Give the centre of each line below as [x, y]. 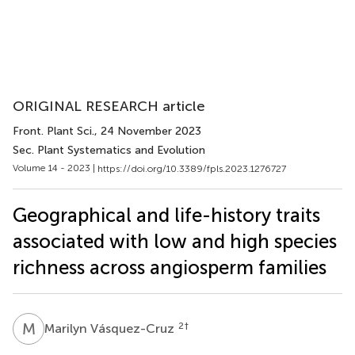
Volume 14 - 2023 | [55, 168]
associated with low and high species [175, 241]
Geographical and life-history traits [166, 215]
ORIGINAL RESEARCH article [109, 106]
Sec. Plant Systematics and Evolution [109, 150]
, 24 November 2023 [148, 131]
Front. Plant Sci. [53, 131]
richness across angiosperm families [170, 267]
